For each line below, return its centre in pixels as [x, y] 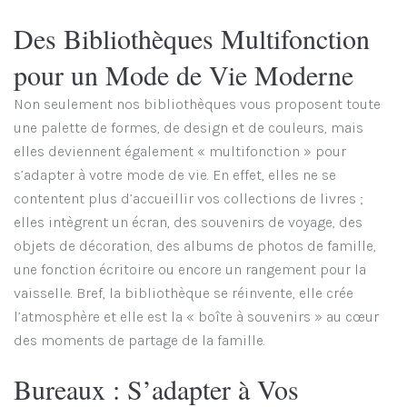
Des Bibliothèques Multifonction [191, 38]
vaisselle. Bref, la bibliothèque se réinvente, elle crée [183, 293]
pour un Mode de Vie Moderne [183, 74]
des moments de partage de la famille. [139, 340]
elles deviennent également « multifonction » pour [179, 151]
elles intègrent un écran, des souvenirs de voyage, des [188, 222]
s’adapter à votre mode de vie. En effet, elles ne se [174, 174]
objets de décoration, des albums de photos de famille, [194, 245]
